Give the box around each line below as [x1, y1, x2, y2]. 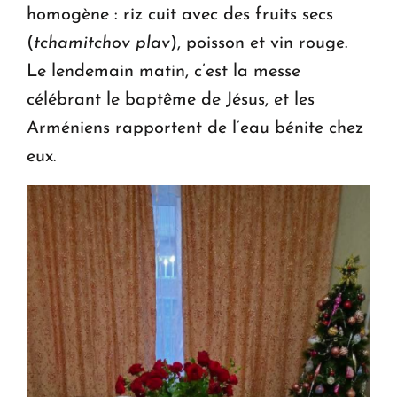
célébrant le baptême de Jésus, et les [27, 90, 315, 109]
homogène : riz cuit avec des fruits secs [27, 5, 333, 24]
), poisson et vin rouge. [170, 34, 347, 52]
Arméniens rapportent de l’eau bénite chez [27, 119, 363, 137]
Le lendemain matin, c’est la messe [27, 62, 300, 81]
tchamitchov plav [34, 34, 170, 52]
